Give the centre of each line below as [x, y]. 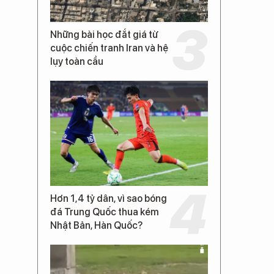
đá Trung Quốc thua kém [105, 212]
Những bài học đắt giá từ [104, 35]
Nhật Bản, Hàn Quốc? [96, 225]
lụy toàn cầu [77, 61]
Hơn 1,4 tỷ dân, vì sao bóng [109, 198]
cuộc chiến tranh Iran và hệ [109, 48]
